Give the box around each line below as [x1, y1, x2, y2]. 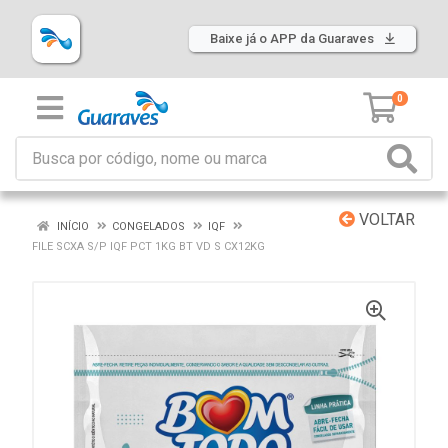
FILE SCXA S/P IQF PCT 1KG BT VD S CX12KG [32, 240, 265, 253]
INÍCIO [54, 220, 89, 233]
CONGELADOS [112, 220, 185, 233]
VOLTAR [355, 210, 415, 229]
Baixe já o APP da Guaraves [210, 31, 377, 46]
